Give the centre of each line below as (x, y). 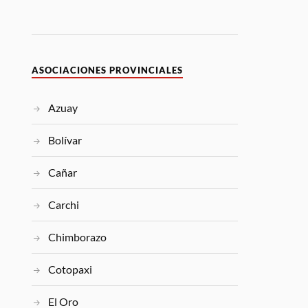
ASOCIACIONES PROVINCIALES (108, 71)
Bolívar (65, 140)
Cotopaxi (70, 269)
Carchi (64, 205)
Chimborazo (78, 237)
